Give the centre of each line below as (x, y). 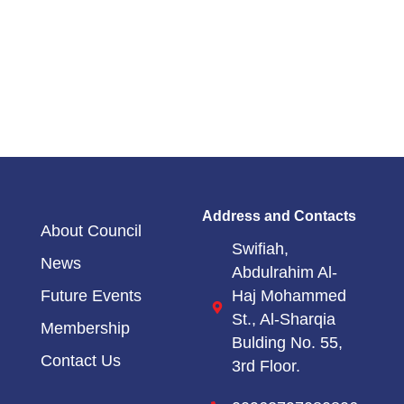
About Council (91, 231)
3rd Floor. (266, 366)
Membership (85, 329)
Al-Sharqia (297, 319)
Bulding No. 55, (287, 342)
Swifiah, (260, 248)
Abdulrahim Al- (284, 272)
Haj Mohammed (289, 295)
